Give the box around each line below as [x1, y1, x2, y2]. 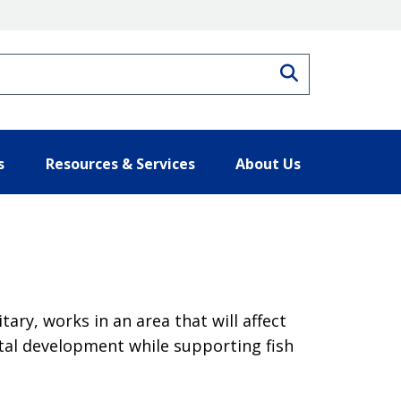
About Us [235, 153, 301, 174]
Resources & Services [45, 153, 195, 174]
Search [297, 64, 356, 78]
